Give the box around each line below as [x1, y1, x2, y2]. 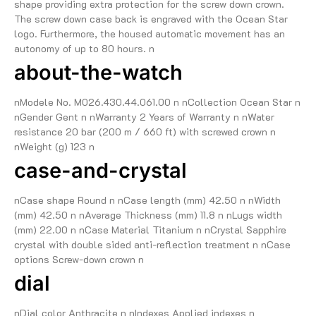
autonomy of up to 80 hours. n [14, 42, 154, 56]
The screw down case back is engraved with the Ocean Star [14, 12, 288, 26]
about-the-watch [14, 60, 183, 85]
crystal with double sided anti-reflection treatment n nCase [14, 238, 291, 252]
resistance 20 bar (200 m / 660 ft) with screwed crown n [14, 125, 276, 139]
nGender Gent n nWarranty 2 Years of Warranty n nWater [14, 110, 274, 124]
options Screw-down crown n [14, 253, 144, 267]
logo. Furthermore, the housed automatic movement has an [14, 27, 285, 41]
